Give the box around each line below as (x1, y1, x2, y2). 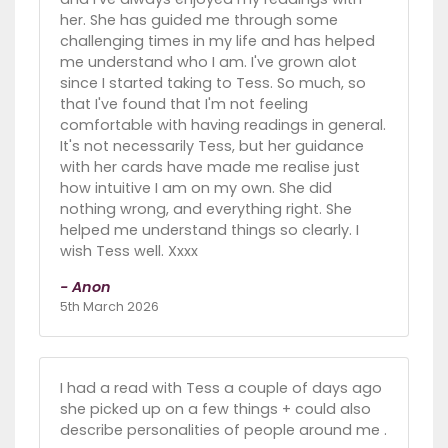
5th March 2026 (60, 298, 159, 316)
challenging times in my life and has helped (60, 31, 375, 52)
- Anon (60, 277, 111, 298)
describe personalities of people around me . (60, 420, 387, 441)
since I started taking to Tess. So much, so (60, 73, 366, 94)
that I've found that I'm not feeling (60, 94, 308, 115)
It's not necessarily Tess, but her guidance (60, 136, 364, 157)
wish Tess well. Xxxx (60, 241, 198, 262)
